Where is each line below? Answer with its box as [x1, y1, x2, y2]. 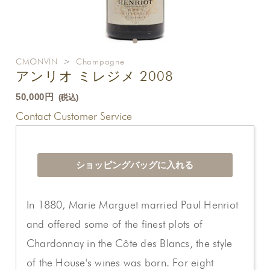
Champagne [76, 57, 125, 66]
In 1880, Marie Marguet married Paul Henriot [26, 198, 239, 211]
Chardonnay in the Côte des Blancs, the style [26, 237, 233, 250]
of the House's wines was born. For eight [26, 256, 214, 269]
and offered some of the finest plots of [26, 218, 203, 230]
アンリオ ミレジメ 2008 [15, 68, 174, 84]
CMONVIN [15, 57, 58, 66]
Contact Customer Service [15, 110, 132, 122]
